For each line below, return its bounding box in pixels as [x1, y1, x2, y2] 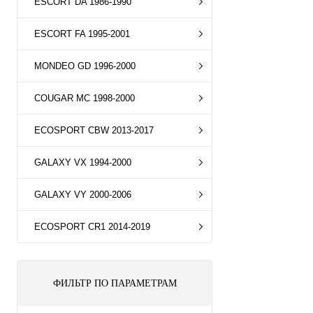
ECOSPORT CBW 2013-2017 [34, 125, 154, 136]
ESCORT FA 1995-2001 [34, 29, 130, 39]
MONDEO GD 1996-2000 [34, 61, 136, 71]
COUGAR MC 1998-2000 [34, 93, 135, 103]
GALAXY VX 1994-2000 [34, 157, 131, 168]
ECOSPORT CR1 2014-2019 [34, 221, 150, 232]
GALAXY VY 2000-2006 [34, 189, 131, 200]
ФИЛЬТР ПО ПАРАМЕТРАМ [52, 278, 177, 289]
